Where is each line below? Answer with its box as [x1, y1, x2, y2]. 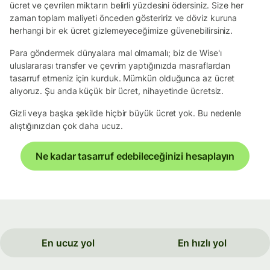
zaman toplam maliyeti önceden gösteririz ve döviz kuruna [10, 12, 237, 23]
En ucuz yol [42, 237, 95, 250]
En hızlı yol [177, 237, 227, 250]
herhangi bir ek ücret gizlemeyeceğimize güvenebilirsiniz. [10, 25, 233, 36]
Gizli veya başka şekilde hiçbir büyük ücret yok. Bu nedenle [10, 107, 242, 118]
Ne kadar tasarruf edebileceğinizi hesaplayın [35, 149, 235, 162]
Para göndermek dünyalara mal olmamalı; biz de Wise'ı [10, 47, 222, 58]
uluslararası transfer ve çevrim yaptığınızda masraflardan [10, 60, 231, 71]
